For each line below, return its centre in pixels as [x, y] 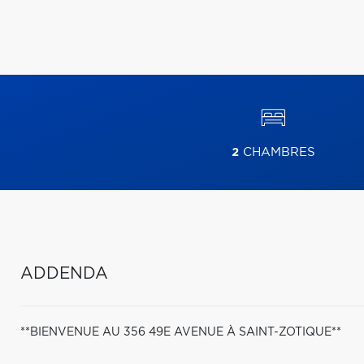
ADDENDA [64, 274]
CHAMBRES [277, 152]
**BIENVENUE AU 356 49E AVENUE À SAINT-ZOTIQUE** [181, 332]
